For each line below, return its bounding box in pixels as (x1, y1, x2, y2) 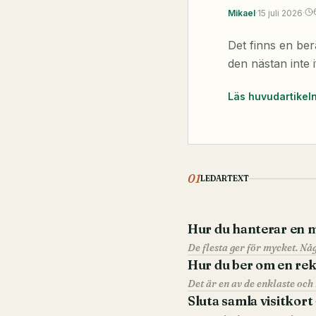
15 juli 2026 (257, 8, 303, 19)
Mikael (228, 8, 255, 19)
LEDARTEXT (200, 174, 249, 184)
